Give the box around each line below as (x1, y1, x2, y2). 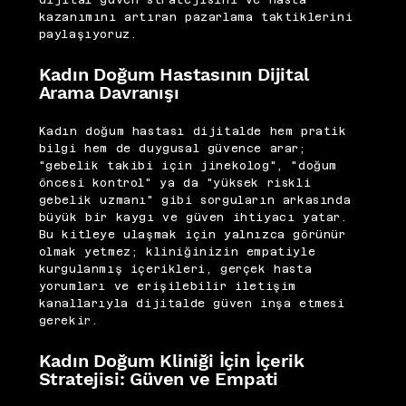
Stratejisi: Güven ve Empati (38, 367, 279, 390)
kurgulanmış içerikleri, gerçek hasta (38, 263, 313, 275)
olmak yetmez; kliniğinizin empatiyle (38, 246, 316, 258)
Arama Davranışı (38, 82, 179, 104)
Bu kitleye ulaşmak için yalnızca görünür (38, 228, 346, 241)
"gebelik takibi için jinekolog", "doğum (38, 159, 337, 172)
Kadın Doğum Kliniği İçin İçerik (38, 349, 304, 372)
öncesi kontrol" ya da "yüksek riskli (38, 177, 312, 189)
